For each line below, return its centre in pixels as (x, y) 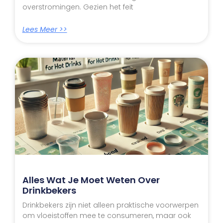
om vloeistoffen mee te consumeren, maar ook (107, 215)
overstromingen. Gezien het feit (78, 7)
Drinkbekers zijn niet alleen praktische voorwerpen (110, 205)
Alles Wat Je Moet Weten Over (91, 180)
